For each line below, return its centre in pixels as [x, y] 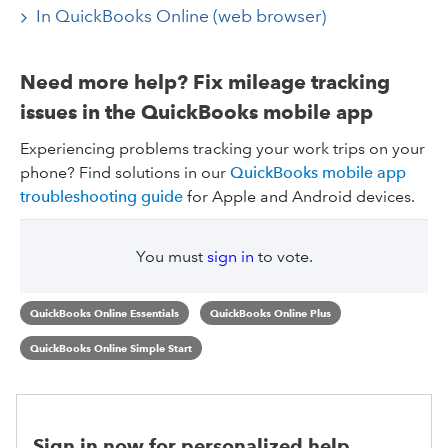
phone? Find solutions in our [125, 172]
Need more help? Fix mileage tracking [205, 82]
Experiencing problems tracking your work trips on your [222, 148]
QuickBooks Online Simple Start [111, 347]
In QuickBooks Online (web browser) [181, 16]
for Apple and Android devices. [299, 196]
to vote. [283, 256]
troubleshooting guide [101, 196]
